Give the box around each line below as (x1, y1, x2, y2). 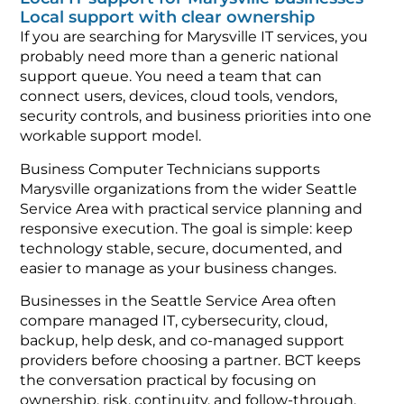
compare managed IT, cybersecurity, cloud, (20, 311, 328, 329)
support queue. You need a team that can (20, 68, 323, 86)
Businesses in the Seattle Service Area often (20, 291, 337, 309)
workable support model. (20, 127, 202, 145)
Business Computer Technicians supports (20, 160, 321, 178)
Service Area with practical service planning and (20, 199, 363, 217)
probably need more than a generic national (20, 48, 339, 66)
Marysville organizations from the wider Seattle (20, 179, 358, 197)
